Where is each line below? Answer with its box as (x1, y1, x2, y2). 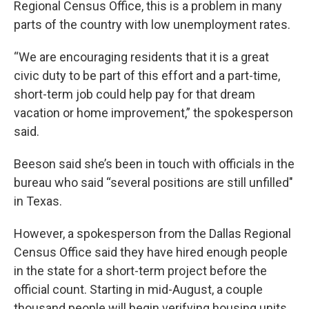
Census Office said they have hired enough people (14, 245, 288, 260)
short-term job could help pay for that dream (14, 87, 255, 102)
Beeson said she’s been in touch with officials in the (14, 157, 295, 172)
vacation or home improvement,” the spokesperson (14, 106, 293, 121)
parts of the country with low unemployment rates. (14, 17, 290, 32)
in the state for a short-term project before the (14, 263, 267, 279)
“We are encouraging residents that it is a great (14, 50, 269, 65)
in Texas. (14, 194, 62, 209)
